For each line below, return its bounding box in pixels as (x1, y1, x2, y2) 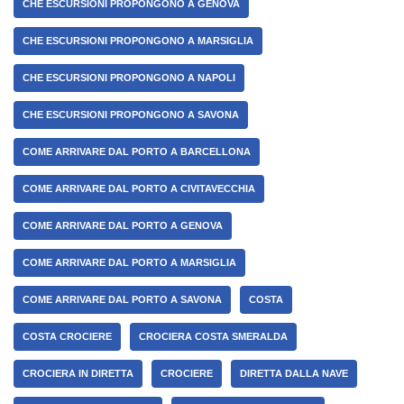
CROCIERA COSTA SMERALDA (139, 331, 288, 343)
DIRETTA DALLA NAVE (240, 368, 348, 380)
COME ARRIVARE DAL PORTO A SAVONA (23, 294, 222, 306)
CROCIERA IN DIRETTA (23, 368, 133, 380)
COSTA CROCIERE (23, 331, 112, 343)
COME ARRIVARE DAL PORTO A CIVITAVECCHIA (23, 183, 255, 195)
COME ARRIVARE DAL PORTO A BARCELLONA (23, 146, 251, 158)
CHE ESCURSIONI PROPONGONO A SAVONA (23, 109, 239, 121)
